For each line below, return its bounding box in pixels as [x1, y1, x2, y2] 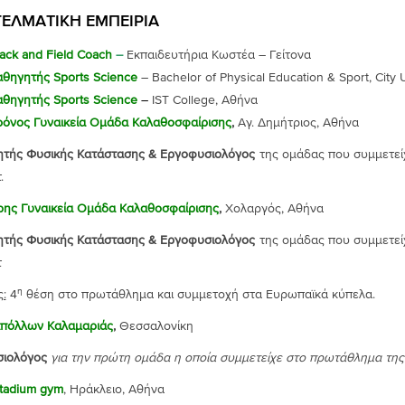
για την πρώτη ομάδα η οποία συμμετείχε [50, 351, 282, 365]
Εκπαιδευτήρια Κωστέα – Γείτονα [126, 48, 311, 62]
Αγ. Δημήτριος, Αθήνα [233, 116, 359, 130]
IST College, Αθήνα [147, 93, 258, 108]
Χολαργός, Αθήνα [224, 202, 324, 216]
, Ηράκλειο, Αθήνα [62, 382, 165, 397]
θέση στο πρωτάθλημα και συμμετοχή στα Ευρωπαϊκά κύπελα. [22, 287, 375, 302]
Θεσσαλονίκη [118, 319, 193, 334]
